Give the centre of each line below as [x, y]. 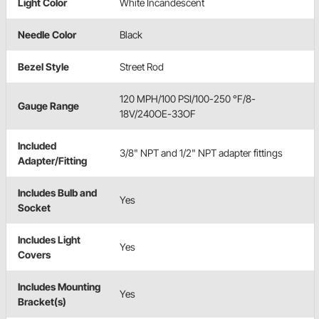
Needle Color [47, 34]
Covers [34, 254]
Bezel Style [43, 66]
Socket [34, 207]
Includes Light [49, 239]
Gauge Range [48, 105]
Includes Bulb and [57, 192]
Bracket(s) [42, 301]
